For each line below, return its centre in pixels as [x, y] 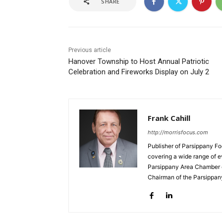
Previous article [90, 50]
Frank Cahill [169, 118]
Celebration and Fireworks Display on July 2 [139, 72]
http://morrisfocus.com [178, 133]
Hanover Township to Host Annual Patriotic [139, 62]
